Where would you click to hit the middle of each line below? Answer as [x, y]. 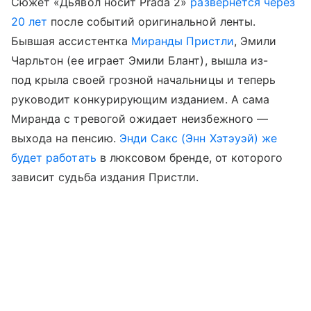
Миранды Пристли [182, 41]
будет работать [54, 157]
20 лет [30, 21]
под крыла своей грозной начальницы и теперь [144, 79]
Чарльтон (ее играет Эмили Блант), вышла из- [140, 60]
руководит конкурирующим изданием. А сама [140, 99]
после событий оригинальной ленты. [151, 21]
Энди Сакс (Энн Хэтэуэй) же [198, 138]
